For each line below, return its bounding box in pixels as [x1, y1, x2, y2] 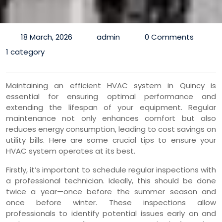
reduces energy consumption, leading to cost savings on [6, 124, 216, 135]
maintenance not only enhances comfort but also [6, 113, 216, 124]
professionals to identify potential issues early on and [6, 208, 216, 219]
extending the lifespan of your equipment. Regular [6, 102, 216, 113]
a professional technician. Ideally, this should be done [6, 175, 216, 186]
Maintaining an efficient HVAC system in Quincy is [6, 80, 216, 91]
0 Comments [144, 32, 194, 43]
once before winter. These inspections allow [6, 197, 216, 208]
